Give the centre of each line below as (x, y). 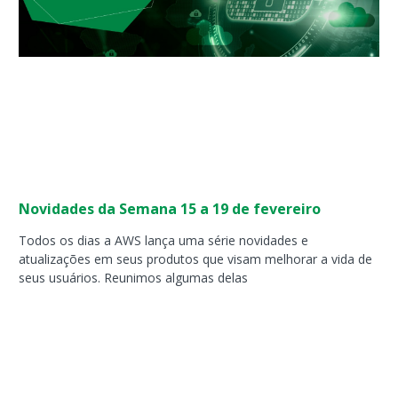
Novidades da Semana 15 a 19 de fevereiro (170, 209)
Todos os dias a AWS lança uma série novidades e (164, 241)
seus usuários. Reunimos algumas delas (134, 278)
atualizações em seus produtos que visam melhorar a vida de (196, 259)
